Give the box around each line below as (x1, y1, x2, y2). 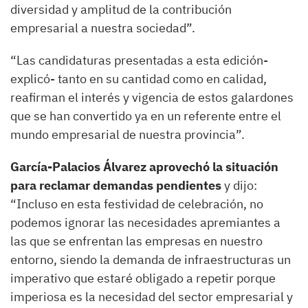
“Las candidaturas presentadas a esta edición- (10, 52, 268, 68)
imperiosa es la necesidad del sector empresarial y (10, 289, 293, 305)
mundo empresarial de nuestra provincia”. (10, 126, 245, 142)
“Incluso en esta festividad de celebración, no (10, 196, 263, 212)
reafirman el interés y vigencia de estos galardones (10, 89, 294, 105)
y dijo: (221, 177, 257, 193)
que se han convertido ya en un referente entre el (10, 108, 281, 124)
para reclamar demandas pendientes (10, 177, 221, 193)
